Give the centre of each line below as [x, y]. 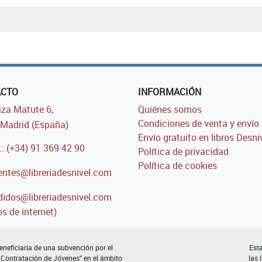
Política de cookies [177, 166]
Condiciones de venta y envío [199, 124]
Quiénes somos [170, 110]
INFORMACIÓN [170, 92]
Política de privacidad [183, 152]
